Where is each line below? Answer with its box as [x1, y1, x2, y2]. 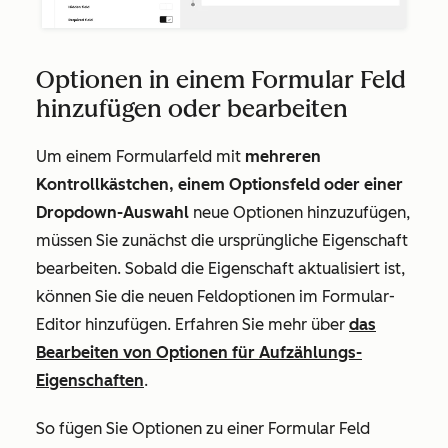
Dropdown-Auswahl [36, 202, 189, 222]
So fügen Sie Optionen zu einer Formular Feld [36, 418, 370, 438]
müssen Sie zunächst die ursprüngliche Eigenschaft [36, 230, 408, 250]
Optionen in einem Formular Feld [36, 64, 406, 94]
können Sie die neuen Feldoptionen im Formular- [36, 286, 395, 306]
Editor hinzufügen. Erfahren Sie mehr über [36, 314, 349, 334]
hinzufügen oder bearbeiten [36, 93, 348, 123]
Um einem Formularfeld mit [36, 146, 245, 166]
